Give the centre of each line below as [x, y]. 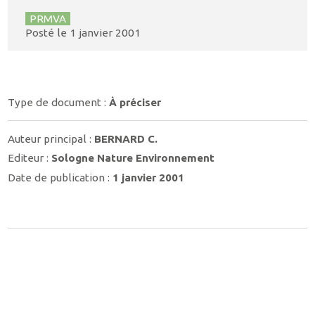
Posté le [47, 33]
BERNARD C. [126, 139]
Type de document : [59, 103]
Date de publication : [60, 177]
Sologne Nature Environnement [133, 158]
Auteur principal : [51, 139]
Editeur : [30, 158]
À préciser [135, 103]
